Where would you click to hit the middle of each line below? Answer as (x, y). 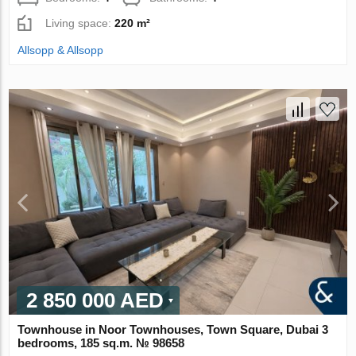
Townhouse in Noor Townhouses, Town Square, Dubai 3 (173, 329)
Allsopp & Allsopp (61, 50)
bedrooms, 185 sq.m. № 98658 (101, 342)
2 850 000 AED (95, 300)
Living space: (80, 23)
